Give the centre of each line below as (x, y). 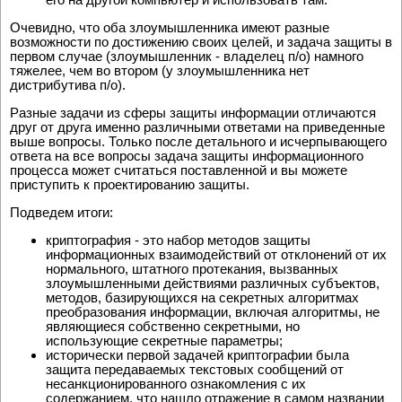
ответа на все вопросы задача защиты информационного (187, 156)
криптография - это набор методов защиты (178, 240)
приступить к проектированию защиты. (130, 185)
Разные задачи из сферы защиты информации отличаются (193, 113)
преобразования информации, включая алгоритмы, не (213, 312)
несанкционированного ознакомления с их (176, 384)
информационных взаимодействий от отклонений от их (216, 255)
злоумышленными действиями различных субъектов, (213, 284)
